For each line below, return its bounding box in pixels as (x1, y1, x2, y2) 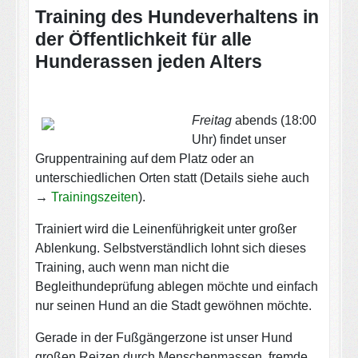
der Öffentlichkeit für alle (34, 28, 252, 50)
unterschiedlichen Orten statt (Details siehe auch (34, 170, 309, 185)
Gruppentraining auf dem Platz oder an (34, 151, 254, 165)
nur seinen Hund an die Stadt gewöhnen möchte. (34, 298, 312, 312)
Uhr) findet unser (192, 132, 286, 146)
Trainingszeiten (50, 189, 138, 204)
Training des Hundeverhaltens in (34, 6, 319, 27)
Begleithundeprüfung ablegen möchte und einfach (34, 279, 318, 293)
